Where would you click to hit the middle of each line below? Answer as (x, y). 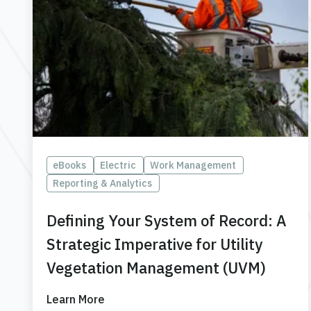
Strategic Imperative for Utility (154, 244)
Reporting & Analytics (102, 184)
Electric (118, 166)
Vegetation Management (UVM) (156, 268)
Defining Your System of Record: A (167, 221)
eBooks (69, 166)
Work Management (193, 166)
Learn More (76, 300)
